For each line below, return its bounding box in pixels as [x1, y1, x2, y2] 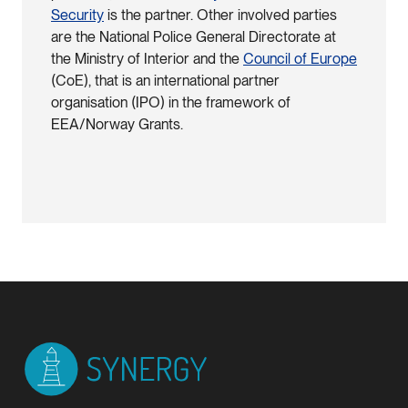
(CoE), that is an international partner [51, 71, 280, 89]
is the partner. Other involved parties [104, 5, 337, 24]
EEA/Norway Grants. [51, 115, 183, 133]
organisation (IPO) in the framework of [51, 93, 291, 111]
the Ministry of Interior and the [51, 49, 243, 67]
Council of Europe [243, 49, 357, 67]
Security [51, 5, 104, 24]
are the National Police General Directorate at [51, 27, 336, 46]
